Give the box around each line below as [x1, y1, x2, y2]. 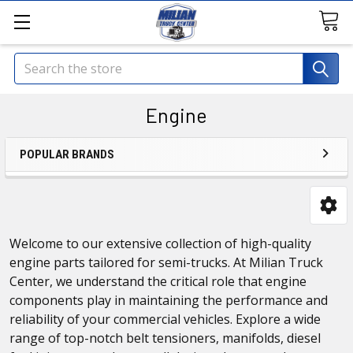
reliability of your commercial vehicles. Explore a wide [9, 310, 321, 328]
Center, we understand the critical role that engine [9, 272, 307, 290]
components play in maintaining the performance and [9, 291, 328, 309]
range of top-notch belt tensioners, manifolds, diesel [9, 329, 321, 347]
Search [14, 54, 54, 71]
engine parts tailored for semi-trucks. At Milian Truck [9, 253, 323, 271]
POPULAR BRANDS [20, 147, 114, 162]
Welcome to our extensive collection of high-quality [9, 234, 311, 252]
